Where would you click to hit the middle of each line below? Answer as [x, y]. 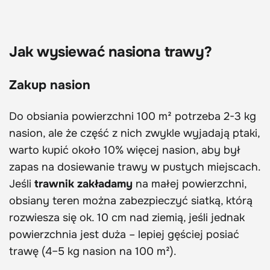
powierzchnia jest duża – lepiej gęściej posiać [124, 234]
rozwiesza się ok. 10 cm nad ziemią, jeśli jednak [127, 217]
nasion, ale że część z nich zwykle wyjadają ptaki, [134, 133]
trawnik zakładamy [83, 184]
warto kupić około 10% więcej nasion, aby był [125, 150]
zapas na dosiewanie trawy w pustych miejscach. [135, 167]
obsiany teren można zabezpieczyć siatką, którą [131, 200]
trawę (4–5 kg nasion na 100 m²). [93, 251]
